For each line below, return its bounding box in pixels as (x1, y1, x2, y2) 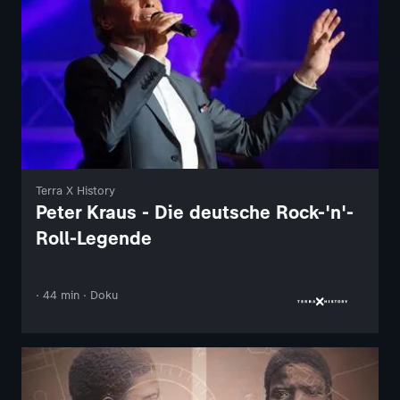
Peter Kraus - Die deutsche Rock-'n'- (36, 201, 354, 224)
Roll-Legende (36, 227, 152, 250)
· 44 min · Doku (36, 288, 118, 303)
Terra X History (36, 184, 115, 198)
